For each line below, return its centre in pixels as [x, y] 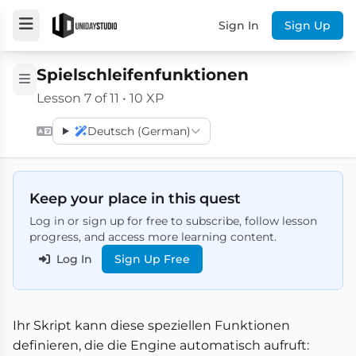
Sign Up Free [152, 259]
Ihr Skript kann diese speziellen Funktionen [151, 325]
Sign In [239, 25]
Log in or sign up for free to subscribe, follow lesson [173, 221]
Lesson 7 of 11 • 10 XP [100, 98]
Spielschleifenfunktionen [143, 75]
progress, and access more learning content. [153, 237]
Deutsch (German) [139, 131]
